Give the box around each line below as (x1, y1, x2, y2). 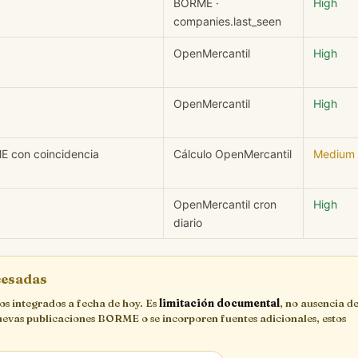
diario (173, 215, 202, 229)
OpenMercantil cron (173, 197, 276, 211)
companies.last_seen (173, 14, 281, 28)
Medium (313, 146, 355, 161)
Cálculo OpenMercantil (173, 146, 292, 161)
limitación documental (159, 296, 280, 309)
